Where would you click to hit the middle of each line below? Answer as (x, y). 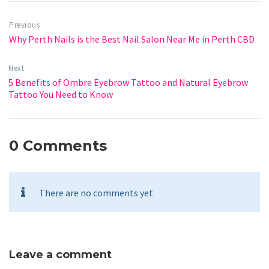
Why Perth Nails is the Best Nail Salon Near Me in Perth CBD (132, 39)
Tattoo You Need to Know (61, 94)
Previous (25, 25)
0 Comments (58, 146)
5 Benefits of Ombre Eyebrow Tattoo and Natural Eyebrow (128, 82)
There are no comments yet (96, 193)
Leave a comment (60, 255)
